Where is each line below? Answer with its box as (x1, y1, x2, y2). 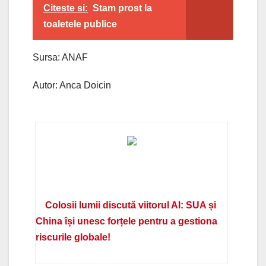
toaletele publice (43, 18, 117, 29)
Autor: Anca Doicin (33, 80, 111, 90)
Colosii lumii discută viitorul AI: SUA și (45, 199, 217, 210)
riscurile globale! (36, 232, 111, 242)
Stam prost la (93, 2, 152, 13)
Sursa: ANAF (33, 52, 88, 62)
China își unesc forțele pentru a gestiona (36, 216, 218, 226)
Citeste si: (43, 2, 88, 13)
